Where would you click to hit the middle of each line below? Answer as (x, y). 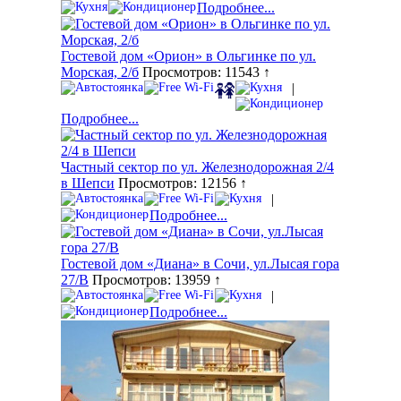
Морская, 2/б (100, 73)
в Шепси (88, 183)
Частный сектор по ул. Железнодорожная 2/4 (197, 167)
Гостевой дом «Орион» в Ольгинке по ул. (188, 56)
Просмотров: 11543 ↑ (205, 73)
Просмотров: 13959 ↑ (155, 280)
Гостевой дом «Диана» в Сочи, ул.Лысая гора (200, 264)
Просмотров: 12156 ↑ (181, 183)
